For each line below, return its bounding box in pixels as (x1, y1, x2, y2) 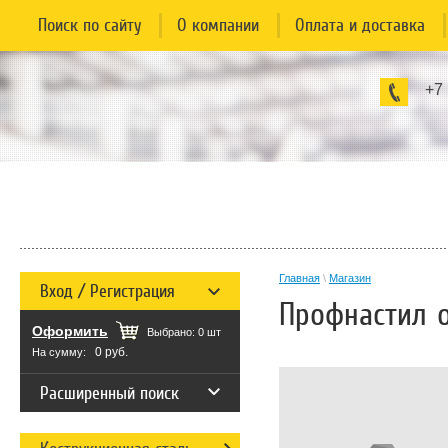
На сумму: (32, 346, 86, 358)
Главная (279, 272, 320, 284)
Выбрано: (147, 326, 198, 338)
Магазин (329, 272, 371, 284)
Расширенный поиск (40, 383, 179, 403)
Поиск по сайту (38, 15, 141, 35)
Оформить (32, 323, 108, 339)
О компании (177, 15, 259, 35)
